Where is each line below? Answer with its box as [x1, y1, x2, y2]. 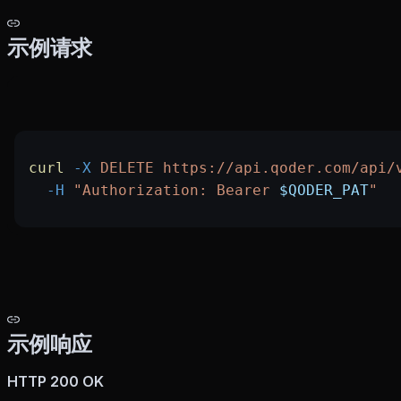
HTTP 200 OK [7, 371, 104, 390]
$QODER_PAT [279, 181, 369, 199]
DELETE [91, 158, 154, 176]
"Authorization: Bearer [64, 181, 279, 199]
